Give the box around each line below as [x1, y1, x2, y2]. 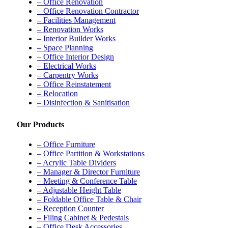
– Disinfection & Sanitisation [37, 98, 130, 107]
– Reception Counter [37, 204, 104, 213]
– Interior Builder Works [37, 34, 116, 43]
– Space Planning [37, 43, 93, 52]
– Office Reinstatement [37, 79, 111, 89]
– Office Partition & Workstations [37, 149, 145, 158]
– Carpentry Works [37, 70, 98, 79]
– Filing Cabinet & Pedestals [37, 213, 129, 222]
